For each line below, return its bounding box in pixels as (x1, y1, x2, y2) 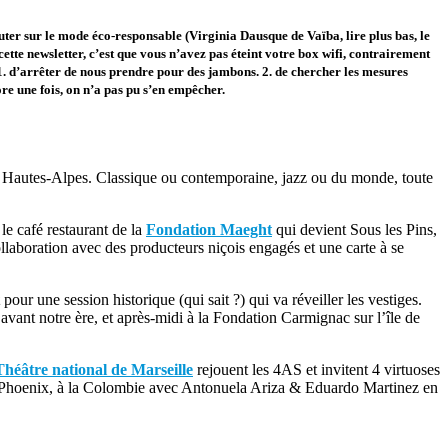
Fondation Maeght (146, 220, 272, 238)
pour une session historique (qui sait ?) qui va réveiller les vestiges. (4, 290, 422, 308)
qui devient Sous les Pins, (272, 220, 437, 238)
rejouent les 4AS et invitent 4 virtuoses (197, 360, 440, 378)
